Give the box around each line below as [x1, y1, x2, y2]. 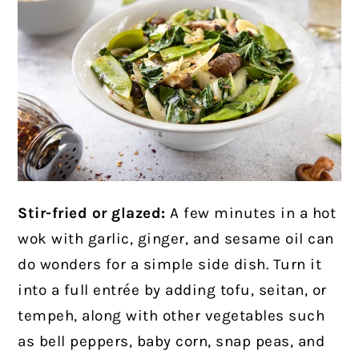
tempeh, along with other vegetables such [18, 307, 325, 325]
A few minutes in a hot [165, 204, 337, 223]
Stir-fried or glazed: [18, 204, 166, 223]
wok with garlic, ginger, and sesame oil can [18, 230, 334, 248]
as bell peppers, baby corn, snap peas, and [18, 333, 325, 351]
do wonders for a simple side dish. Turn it [18, 256, 322, 274]
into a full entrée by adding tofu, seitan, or [18, 281, 327, 300]
